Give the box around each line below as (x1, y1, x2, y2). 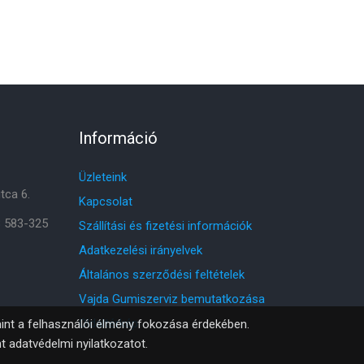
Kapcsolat (79, 194, 132, 209)
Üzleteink (79, 170, 127, 184)
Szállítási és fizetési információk (79, 219, 252, 233)
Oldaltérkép (79, 316, 138, 331)
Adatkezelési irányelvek (79, 243, 202, 258)
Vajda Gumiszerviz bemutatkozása (79, 292, 265, 306)
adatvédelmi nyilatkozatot (8, 336, 145, 351)
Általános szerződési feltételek (79, 267, 245, 282)
